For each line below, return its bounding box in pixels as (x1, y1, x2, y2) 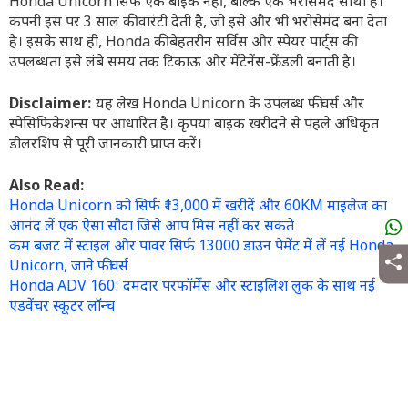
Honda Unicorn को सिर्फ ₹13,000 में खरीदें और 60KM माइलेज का (9, 198, 387, 217)
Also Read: (9, 178, 85, 197)
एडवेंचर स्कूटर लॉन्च (9, 298, 115, 317)
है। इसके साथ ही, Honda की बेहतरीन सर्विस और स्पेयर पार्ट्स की (9, 34, 354, 53)
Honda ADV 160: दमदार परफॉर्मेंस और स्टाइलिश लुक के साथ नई (9, 278, 375, 297)
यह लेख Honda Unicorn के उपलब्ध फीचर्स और (96, 96, 364, 115)
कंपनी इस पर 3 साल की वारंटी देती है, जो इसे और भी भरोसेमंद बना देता (9, 14, 387, 33)
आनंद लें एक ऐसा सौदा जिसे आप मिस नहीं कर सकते (9, 218, 294, 237)
